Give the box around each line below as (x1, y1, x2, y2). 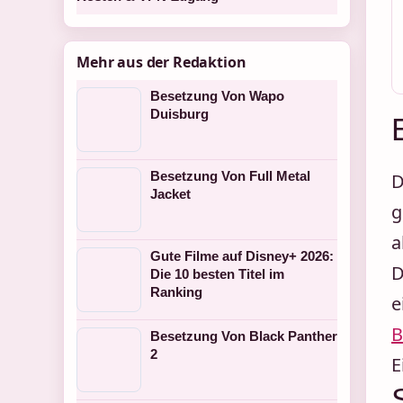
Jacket (150, 186, 191, 201)
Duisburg (150, 106, 209, 121)
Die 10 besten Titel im (150, 266, 284, 282)
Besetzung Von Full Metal (150, 168, 310, 184)
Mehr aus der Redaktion (76, 52, 246, 72)
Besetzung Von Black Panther (150, 328, 337, 344)
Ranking (150, 284, 202, 300)
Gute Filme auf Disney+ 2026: (150, 248, 334, 264)
